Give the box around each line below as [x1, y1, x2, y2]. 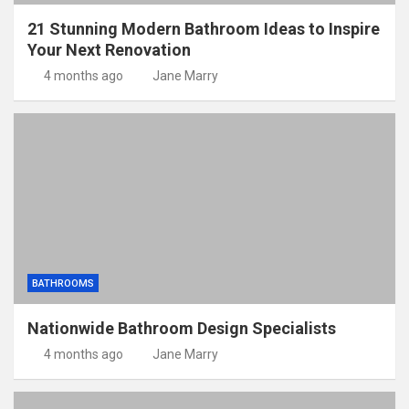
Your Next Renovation [27, 40, 191, 60]
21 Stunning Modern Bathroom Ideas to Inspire [27, 19, 380, 39]
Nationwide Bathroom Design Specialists [27, 319, 336, 339]
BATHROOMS [32, 278, 94, 290]
